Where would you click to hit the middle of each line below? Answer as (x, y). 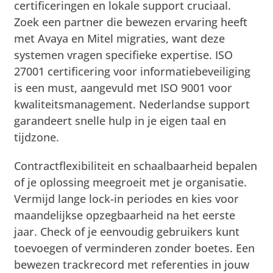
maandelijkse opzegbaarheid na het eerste (125, 215)
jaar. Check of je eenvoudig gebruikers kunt (127, 231)
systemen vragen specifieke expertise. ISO (124, 55)
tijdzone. (37, 137)
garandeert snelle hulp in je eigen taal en (120, 120)
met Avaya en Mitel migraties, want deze (120, 38)
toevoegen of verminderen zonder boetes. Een (135, 248)
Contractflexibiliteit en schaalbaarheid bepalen (136, 165)
